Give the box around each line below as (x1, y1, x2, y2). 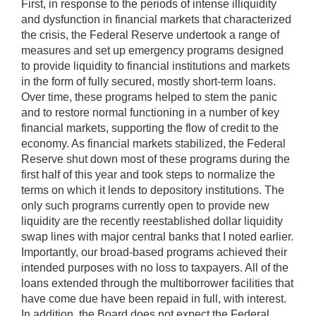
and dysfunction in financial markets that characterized (21, 13, 291, 25)
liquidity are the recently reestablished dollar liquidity (21, 214, 283, 227)
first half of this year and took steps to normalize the (21, 168, 275, 181)
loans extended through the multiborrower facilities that (21, 276, 293, 289)
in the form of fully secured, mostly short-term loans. (21, 75, 276, 87)
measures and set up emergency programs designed (21, 44, 284, 56)
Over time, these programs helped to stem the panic (21, 90, 277, 103)
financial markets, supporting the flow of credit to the (21, 121, 279, 134)
